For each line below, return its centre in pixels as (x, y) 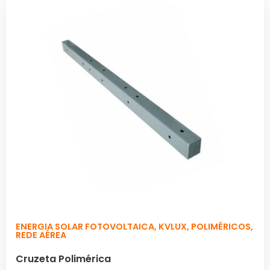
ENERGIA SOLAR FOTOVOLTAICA (85, 226)
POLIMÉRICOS (221, 226)
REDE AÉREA (41, 235)
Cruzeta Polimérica (63, 259)
